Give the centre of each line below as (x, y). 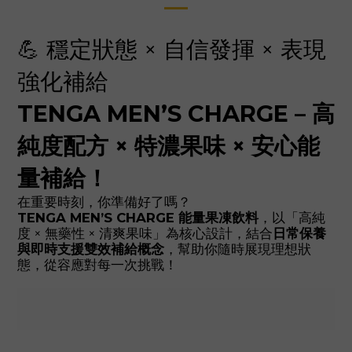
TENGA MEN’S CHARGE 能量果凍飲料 (138, 218)
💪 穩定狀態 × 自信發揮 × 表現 (172, 49)
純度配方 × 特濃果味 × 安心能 (169, 146)
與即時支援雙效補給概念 (91, 249)
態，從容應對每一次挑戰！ (97, 265)
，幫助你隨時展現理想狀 (238, 249)
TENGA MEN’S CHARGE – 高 (176, 114)
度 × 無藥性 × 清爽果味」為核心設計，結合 (145, 233)
